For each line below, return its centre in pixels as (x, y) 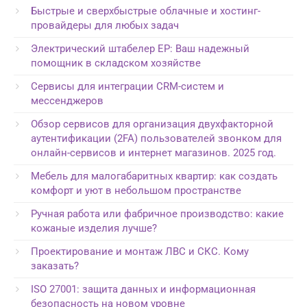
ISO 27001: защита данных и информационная (143, 289)
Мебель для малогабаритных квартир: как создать (154, 176)
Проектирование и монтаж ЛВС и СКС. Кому (140, 251)
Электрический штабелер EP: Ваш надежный (140, 48)
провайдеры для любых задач (105, 25)
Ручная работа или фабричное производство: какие (157, 213)
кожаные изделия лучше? (94, 228)
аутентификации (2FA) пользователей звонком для (156, 138)
